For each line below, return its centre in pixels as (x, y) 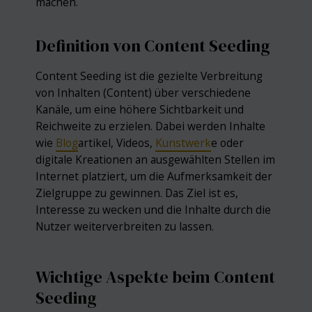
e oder (228, 143)
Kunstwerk (184, 143)
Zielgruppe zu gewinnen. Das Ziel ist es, (137, 193)
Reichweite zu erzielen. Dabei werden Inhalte (151, 126)
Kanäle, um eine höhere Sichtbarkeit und (140, 110)
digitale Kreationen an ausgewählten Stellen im (156, 160)
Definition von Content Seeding (153, 45)
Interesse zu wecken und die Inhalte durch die (154, 210)
